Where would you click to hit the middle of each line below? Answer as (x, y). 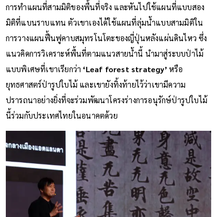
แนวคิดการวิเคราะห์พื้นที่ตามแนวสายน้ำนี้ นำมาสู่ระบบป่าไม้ (105, 53)
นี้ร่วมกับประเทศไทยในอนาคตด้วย (62, 115)
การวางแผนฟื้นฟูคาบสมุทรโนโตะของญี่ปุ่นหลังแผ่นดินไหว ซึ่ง (106, 38)
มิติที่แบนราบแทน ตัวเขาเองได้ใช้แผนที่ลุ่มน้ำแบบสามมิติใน (104, 22)
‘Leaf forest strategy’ (126, 69)
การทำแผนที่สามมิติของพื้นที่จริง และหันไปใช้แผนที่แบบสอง (105, 7)
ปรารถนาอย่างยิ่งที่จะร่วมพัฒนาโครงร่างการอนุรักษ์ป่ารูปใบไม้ (107, 100)
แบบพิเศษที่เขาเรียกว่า (44, 69)
